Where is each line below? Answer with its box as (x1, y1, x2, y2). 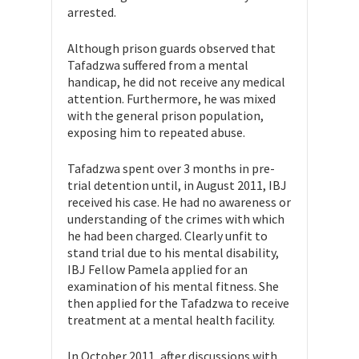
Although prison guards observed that (67, 40, 276, 57)
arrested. (67, 4, 116, 21)
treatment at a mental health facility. (67, 312, 275, 329)
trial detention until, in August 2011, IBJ (67, 177, 287, 194)
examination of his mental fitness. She (67, 278, 279, 295)
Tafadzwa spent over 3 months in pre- (67, 160, 275, 177)
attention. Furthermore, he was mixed (67, 91, 276, 107)
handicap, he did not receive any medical (67, 74, 285, 91)
